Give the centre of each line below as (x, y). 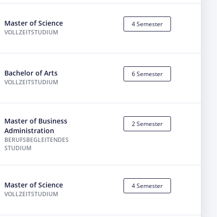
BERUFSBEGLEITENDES (37, 140)
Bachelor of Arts (31, 73)
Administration (30, 131)
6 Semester (147, 74)
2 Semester (147, 124)
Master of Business (36, 121)
